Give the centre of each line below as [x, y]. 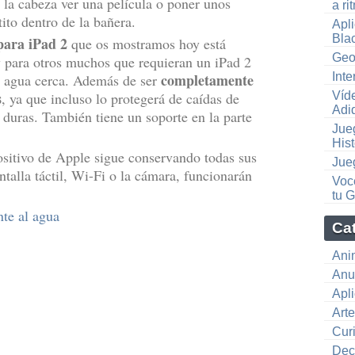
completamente [205, 80]
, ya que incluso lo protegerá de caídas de [120, 98]
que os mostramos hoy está [147, 44]
